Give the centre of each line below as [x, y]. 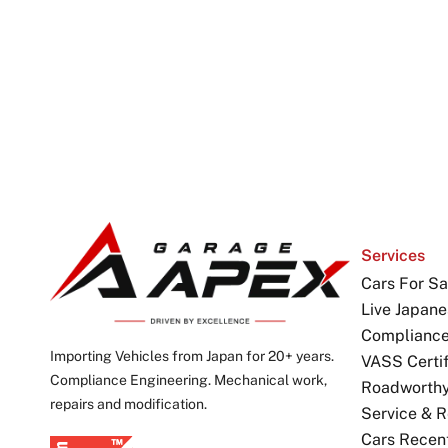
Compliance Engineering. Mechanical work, [188, 379]
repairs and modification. [128, 403]
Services [393, 255]
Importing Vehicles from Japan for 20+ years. [192, 355]
